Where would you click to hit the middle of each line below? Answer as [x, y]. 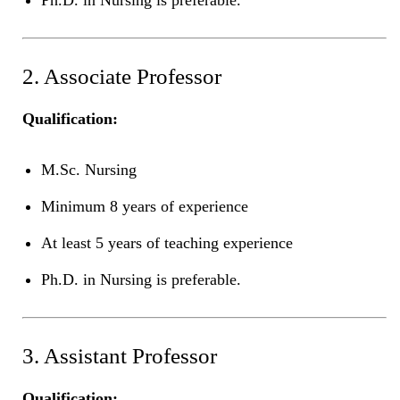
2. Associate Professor [122, 76]
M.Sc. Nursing [89, 169]
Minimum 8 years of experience [145, 206]
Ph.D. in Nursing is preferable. [141, 279]
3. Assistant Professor [120, 355]
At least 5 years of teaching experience [167, 242]
